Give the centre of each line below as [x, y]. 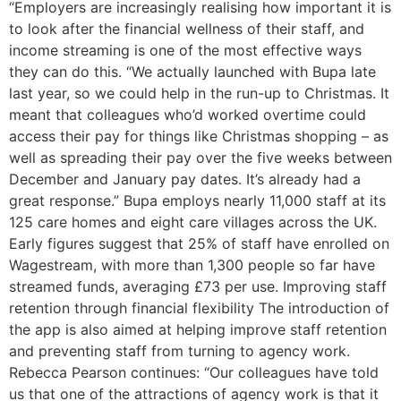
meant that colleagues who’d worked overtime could [188, 115]
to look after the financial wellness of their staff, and [187, 29]
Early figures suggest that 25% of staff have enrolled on [199, 244]
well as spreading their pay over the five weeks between [200, 158]
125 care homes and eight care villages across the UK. [193, 222]
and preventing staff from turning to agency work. [179, 351]
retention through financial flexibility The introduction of [199, 308]
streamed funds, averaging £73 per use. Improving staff [198, 287]
